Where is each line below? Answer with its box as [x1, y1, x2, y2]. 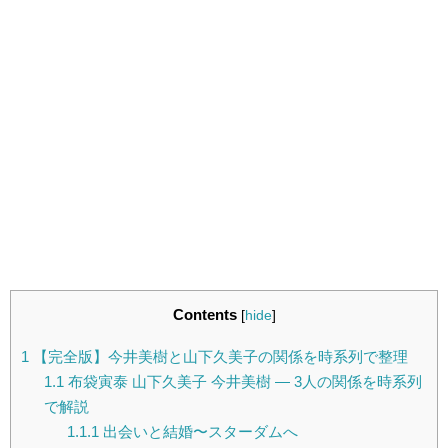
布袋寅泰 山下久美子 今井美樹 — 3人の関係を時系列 [63, 373, 422, 391]
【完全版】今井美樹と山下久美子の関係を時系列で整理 [29, 348, 408, 366]
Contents [172, 306, 237, 323]
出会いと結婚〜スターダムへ [98, 423, 298, 441]
